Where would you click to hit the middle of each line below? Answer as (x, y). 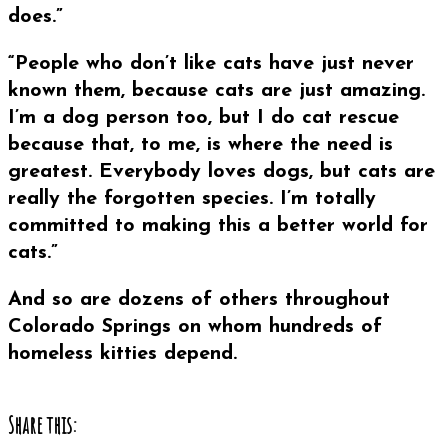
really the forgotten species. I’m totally (192, 199)
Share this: (42, 424)
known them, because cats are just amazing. (216, 91)
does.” (35, 17)
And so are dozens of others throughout (199, 300)
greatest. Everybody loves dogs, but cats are (221, 172)
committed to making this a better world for (218, 226)
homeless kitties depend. (122, 354)
